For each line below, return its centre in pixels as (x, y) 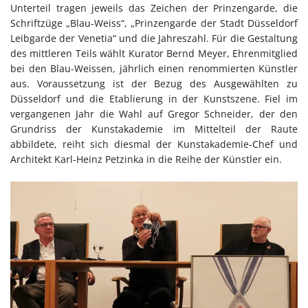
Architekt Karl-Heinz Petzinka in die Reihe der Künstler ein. (146, 159)
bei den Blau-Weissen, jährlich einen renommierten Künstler (154, 68)
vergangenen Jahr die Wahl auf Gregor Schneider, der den (154, 113)
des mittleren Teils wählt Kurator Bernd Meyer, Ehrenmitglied (154, 53)
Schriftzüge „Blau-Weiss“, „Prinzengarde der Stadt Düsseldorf (154, 23)
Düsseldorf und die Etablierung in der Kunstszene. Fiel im (154, 98)
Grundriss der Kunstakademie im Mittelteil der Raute (154, 129)
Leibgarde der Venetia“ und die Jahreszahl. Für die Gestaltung (154, 38)
